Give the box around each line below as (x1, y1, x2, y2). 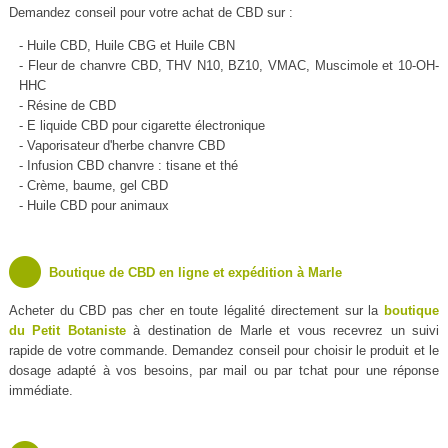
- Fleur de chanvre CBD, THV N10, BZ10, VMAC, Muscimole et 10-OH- (18, 58, 440, 74)
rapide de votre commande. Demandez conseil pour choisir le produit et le (8, 343, 440, 359)
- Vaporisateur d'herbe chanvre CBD (18, 138, 225, 154)
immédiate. (8, 383, 73, 399)
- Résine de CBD (18, 98, 116, 114)
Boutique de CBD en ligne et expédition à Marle (48, 265, 342, 281)
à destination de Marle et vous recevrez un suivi (125, 323, 440, 339)
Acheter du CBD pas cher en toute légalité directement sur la (8, 303, 385, 319)
